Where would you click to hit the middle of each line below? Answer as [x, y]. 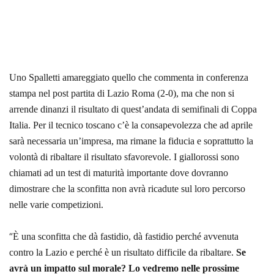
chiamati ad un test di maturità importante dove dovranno [119, 172]
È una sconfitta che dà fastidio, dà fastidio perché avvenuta [126, 236]
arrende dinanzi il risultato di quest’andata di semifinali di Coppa [133, 109]
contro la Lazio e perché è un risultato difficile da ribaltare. [123, 252]
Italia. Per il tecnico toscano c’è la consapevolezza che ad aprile [131, 125]
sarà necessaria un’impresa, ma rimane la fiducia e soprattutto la [131, 141]
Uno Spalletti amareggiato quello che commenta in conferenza [129, 77]
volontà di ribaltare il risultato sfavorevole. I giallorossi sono [124, 157]
